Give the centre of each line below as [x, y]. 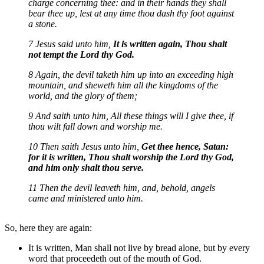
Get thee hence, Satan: [185, 146]
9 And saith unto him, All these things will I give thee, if [131, 115]
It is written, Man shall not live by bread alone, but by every [139, 247]
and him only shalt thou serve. [86, 167]
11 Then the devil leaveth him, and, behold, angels [122, 187]
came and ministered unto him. [86, 198]
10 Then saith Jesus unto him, [85, 146]
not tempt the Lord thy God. [81, 54]
